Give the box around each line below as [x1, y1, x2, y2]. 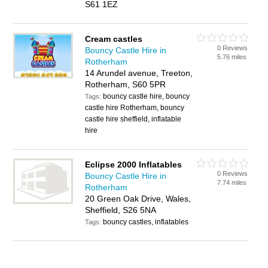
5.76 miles [217, 53, 247, 60]
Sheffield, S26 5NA [85, 205, 157, 215]
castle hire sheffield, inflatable [85, 115, 182, 123]
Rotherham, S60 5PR [85, 80, 166, 89]
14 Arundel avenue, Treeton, [85, 68, 193, 78]
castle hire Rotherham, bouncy [85, 103, 185, 112]
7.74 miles [217, 179, 247, 186]
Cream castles [85, 34, 143, 44]
